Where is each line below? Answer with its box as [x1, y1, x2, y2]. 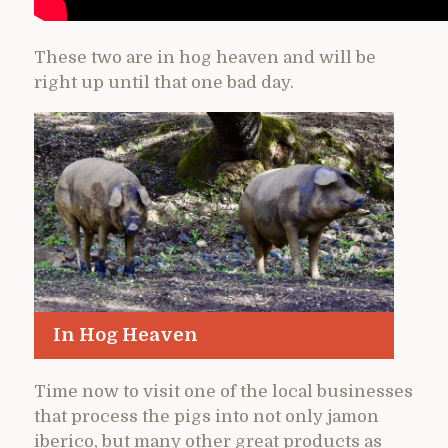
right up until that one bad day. [34, 72, 294, 92]
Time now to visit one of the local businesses [34, 381, 413, 401]
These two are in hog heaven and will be [34, 47, 376, 67]
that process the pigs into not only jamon [34, 406, 379, 426]
